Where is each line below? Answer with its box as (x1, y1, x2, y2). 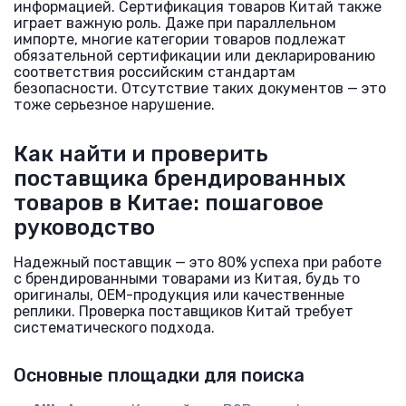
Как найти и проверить (14, 141, 268, 167)
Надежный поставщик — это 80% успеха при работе (14, 254, 382, 271)
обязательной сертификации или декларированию (14, 47, 375, 64)
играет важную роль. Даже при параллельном (14, 14, 336, 32)
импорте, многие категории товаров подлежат (14, 31, 346, 48)
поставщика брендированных (14, 166, 346, 191)
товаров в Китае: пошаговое (14, 190, 324, 216)
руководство (14, 215, 155, 240)
